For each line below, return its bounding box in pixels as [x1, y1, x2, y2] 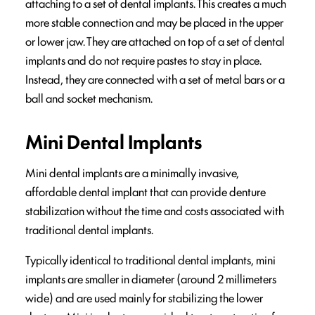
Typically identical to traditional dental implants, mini [25, 251, 276, 269]
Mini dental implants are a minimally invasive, [25, 164, 239, 181]
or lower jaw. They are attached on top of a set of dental [25, 32, 285, 50]
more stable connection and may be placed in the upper [25, 13, 283, 31]
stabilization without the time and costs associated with [25, 202, 284, 219]
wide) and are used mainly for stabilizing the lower [25, 289, 263, 307]
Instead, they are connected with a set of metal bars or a [25, 70, 285, 88]
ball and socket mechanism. [25, 89, 153, 107]
